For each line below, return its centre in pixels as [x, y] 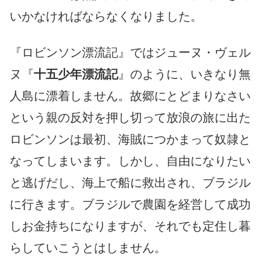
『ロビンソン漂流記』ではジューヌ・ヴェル [130, 52]
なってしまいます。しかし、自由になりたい [130, 161]
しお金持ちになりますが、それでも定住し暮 [130, 226]
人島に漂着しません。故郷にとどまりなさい [130, 96]
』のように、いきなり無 [184, 74]
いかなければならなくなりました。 [106, 16]
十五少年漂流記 [76, 74]
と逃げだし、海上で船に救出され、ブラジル [130, 182]
